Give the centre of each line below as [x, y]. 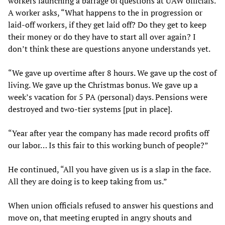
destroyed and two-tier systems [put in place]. [90, 109]
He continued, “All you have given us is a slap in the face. [109, 169]
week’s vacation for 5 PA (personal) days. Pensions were [108, 97]
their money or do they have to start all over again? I [102, 36]
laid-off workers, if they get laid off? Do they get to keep [107, 24]
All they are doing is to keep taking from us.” [88, 181]
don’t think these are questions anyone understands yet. [109, 48]
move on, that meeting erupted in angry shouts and [100, 217]
